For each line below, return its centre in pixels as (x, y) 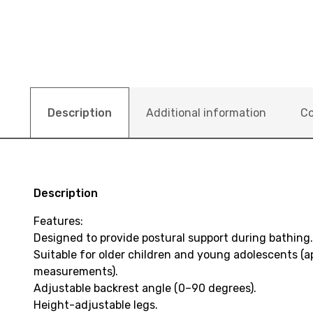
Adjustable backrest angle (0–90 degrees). (145, 288)
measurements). (76, 271)
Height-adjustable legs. (96, 305)
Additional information (206, 113)
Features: (58, 221)
